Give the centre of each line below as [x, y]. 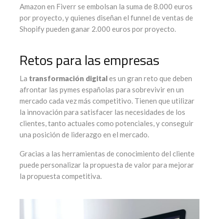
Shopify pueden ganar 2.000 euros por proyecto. [98, 29]
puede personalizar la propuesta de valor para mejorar [107, 165]
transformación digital [68, 78]
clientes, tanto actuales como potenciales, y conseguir [107, 123]
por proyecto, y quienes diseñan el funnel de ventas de [106, 18]
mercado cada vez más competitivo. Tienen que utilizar [107, 101]
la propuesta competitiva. [61, 176]
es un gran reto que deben [150, 78]
